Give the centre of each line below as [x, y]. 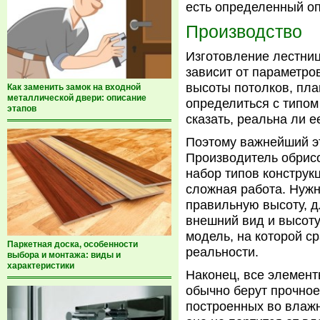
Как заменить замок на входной [74, 87]
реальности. [222, 252]
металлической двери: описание [77, 98]
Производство [244, 31]
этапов [22, 109]
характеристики [41, 266]
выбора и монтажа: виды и [64, 255]
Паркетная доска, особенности [72, 244]
